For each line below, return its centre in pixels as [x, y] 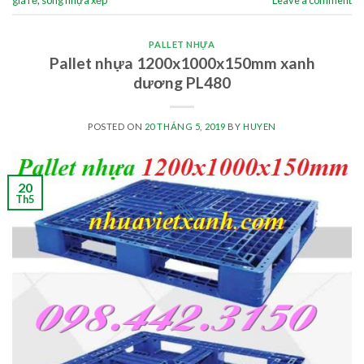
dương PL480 [182, 82]
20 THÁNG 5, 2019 [185, 126]
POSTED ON [116, 126]
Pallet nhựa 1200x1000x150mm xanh [182, 63]
